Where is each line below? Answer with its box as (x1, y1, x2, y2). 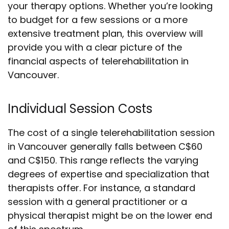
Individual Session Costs (8, 100, 152, 117)
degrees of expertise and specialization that (8, 168, 210, 180)
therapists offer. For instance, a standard (8, 181, 195, 194)
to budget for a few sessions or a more (8, 13, 188, 26)
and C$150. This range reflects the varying (8, 154, 198, 167)
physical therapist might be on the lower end (8, 209, 212, 222)
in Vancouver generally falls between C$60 (8, 140, 202, 153)
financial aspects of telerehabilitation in (8, 55, 189, 67)
